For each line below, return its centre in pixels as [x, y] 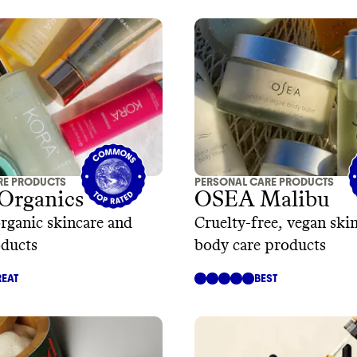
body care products [260, 245]
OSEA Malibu [262, 200]
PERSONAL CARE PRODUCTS [264, 182]
